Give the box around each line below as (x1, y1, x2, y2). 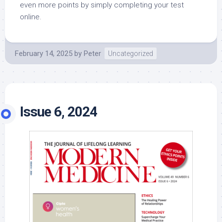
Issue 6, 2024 (20, 104, 97, 120)
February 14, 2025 (15, 49, 72, 58)
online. (20, 12, 42, 22)
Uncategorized (108, 50, 153, 58)
